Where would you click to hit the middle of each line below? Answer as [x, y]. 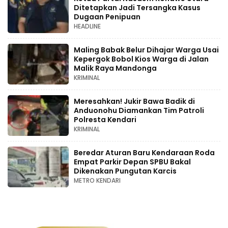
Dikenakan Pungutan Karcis [125, 171]
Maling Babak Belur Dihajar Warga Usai [146, 50]
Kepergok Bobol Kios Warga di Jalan [141, 59]
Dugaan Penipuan [107, 17]
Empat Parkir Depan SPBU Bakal [132, 162]
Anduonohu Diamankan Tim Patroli [139, 111]
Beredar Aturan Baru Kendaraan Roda [144, 153]
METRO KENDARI [97, 181]
